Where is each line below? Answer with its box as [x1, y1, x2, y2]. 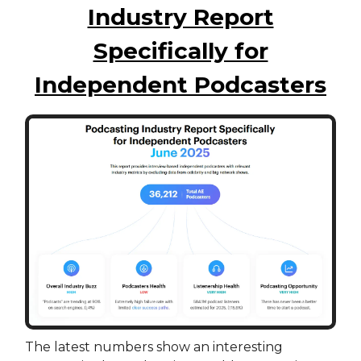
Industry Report [87, 3, 274, 31]
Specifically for [93, 37, 268, 65]
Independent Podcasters [35, 71, 326, 99]
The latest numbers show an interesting [25, 339, 283, 355]
